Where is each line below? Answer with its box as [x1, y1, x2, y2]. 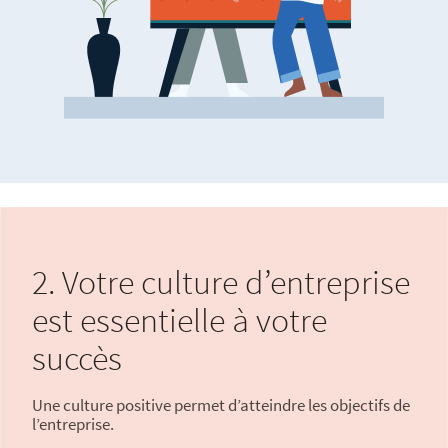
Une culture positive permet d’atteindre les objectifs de [32, 394, 410, 416]
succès [32, 337, 122, 379]
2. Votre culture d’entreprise [32, 261, 410, 303]
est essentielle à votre [32, 299, 327, 341]
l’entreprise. [32, 413, 114, 435]
